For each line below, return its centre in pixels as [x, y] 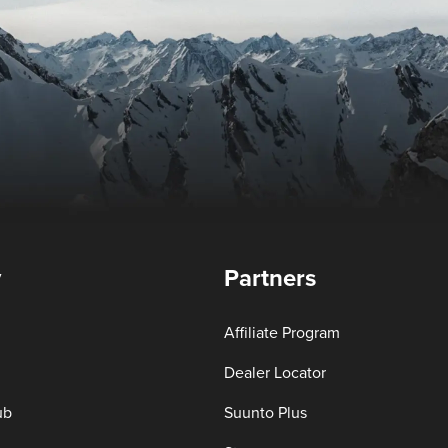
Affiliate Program [282, 333]
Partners [270, 279]
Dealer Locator [275, 373]
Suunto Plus [265, 413]
